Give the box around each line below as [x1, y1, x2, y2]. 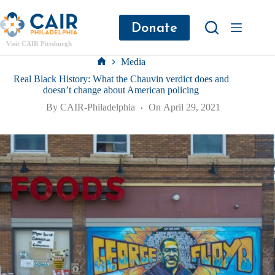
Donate [131, 17, 178, 37]
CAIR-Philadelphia [60, 102, 136, 113]
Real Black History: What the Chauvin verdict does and [13, 74, 229, 85]
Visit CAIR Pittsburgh [6, 39, 72, 47]
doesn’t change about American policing [43, 85, 199, 96]
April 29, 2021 [163, 102, 221, 113]
